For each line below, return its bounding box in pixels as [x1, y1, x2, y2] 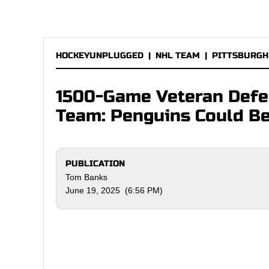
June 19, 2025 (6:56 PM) [65, 186, 163, 195]
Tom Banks [65, 172, 107, 182]
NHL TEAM [156, 50, 200, 61]
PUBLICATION [65, 159, 125, 169]
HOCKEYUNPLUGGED [56, 50, 144, 61]
